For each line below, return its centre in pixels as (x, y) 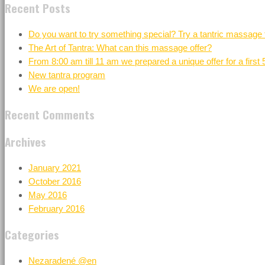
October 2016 (55, 181)
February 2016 (56, 208)
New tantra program (67, 75)
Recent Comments (50, 114)
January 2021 (55, 167)
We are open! (54, 88)
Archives (25, 141)
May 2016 (48, 195)
